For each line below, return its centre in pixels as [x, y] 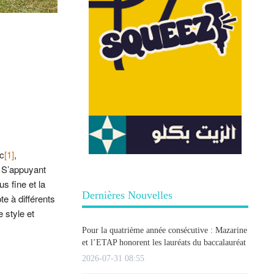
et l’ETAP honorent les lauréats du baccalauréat [164, 242]
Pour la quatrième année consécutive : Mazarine [165, 230]
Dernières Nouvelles [127, 195]
